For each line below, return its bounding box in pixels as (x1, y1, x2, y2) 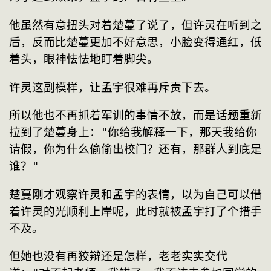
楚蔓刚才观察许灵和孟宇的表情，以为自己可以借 (9, 188, 262, 201)
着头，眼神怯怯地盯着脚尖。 (9, 52, 158, 65)
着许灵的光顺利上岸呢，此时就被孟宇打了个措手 (9, 204, 262, 218)
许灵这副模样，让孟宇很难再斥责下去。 (9, 80, 216, 94)
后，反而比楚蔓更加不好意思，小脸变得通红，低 (9, 35, 262, 48)
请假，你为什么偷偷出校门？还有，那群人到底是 (9, 143, 262, 156)
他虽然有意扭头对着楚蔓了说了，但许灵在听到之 (9, 18, 262, 31)
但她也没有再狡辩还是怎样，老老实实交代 (9, 250, 227, 263)
